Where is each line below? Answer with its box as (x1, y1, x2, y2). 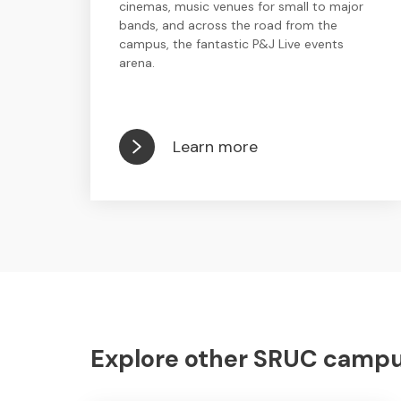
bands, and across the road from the (118, 17, 337, 33)
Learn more (172, 135, 258, 158)
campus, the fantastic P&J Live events (118, 36, 344, 52)
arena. (118, 55, 155, 71)
